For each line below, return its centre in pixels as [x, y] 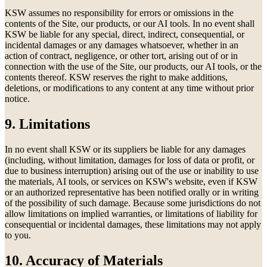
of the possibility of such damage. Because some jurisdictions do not [133, 203]
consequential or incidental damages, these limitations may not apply [133, 224]
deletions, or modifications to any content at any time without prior [129, 88]
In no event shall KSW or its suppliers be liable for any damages [125, 149]
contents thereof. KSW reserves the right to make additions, [116, 77]
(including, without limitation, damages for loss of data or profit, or [130, 160]
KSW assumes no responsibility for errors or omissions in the [119, 13]
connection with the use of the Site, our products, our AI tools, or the [133, 67]
